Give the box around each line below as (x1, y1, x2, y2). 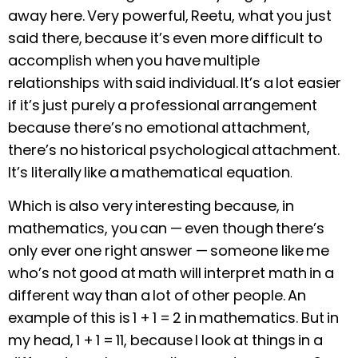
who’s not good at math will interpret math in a (8, 262, 334, 283)
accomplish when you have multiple (8, 50, 260, 70)
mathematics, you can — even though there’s (8, 217, 324, 238)
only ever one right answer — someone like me (8, 240, 329, 261)
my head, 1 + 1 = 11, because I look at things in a (8, 329, 323, 350)
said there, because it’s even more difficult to (8, 27, 323, 48)
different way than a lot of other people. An (8, 284, 306, 305)
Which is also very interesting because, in (8, 195, 294, 216)
